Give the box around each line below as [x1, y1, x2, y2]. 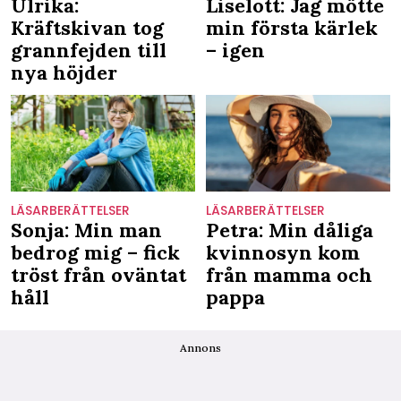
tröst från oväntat [11, 261, 186, 287]
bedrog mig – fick [11, 239, 180, 265]
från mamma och [205, 261, 372, 287]
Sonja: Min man [11, 217, 162, 243]
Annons [180, 340, 221, 354]
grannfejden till [11, 38, 166, 64]
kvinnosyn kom [205, 239, 360, 265]
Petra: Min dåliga [205, 217, 373, 243]
